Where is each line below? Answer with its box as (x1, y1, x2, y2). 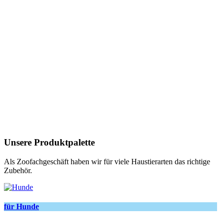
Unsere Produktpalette (4, 137, 95, 147)
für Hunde (4, 202, 39, 211)
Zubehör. (4, 166, 32, 175)
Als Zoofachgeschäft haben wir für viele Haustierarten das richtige (4, 157, 210, 166)
